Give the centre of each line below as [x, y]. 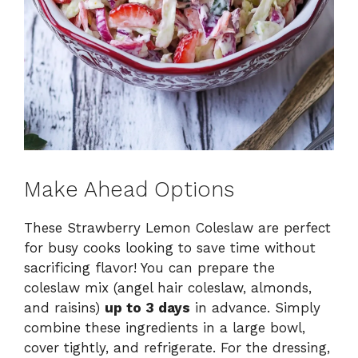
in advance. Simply [255, 307]
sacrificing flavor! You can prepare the [149, 267]
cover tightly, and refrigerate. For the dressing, [177, 347]
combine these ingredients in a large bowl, [165, 327]
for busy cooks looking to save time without [170, 247]
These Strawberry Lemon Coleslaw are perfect [177, 227]
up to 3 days [147, 307]
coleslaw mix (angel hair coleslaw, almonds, [168, 287]
